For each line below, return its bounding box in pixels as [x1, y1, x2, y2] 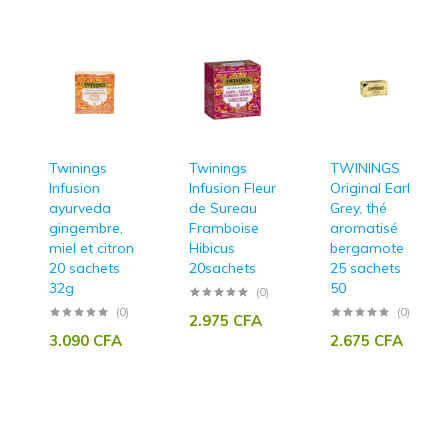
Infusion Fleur [189, 178, 276, 197]
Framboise [189, 218, 259, 237]
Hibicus [189, 238, 235, 257]
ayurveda [48, 198, 111, 217]
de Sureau [189, 198, 257, 217]
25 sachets [329, 258, 401, 277]
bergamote [329, 238, 404, 257]
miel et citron [48, 238, 134, 257]
